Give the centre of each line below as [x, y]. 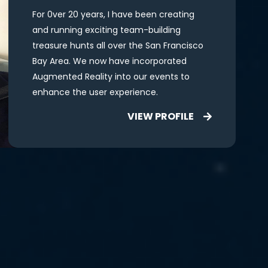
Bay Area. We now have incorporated [109, 61]
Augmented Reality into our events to [111, 77]
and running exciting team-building [106, 30]
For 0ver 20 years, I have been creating [113, 14]
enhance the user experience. [95, 92]
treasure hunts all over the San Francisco [118, 45]
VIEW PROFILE [161, 116]
